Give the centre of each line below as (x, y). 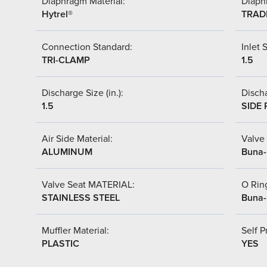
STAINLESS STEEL (81, 198)
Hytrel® (57, 14)
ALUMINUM (67, 152)
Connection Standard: (87, 47)
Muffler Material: (75, 230)
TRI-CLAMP (66, 60)
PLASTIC (60, 243)
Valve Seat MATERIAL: (88, 184)
